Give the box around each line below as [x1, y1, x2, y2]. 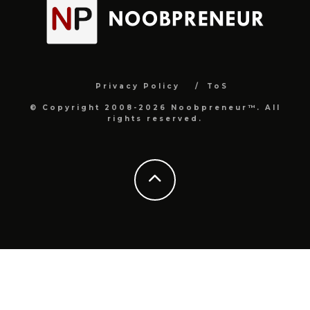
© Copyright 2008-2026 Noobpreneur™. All [29, 103, 281, 113]
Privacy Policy [95, 82, 180, 91]
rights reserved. [107, 114, 203, 124]
